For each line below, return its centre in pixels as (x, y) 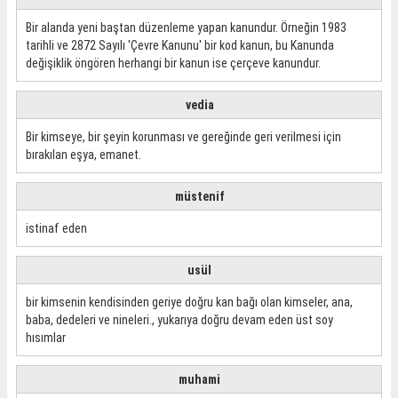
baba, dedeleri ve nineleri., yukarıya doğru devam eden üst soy (179, 320)
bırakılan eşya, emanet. (84, 155)
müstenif (199, 196)
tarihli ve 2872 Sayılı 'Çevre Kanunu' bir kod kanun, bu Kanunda (180, 45)
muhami (199, 379)
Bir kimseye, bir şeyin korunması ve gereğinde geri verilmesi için (183, 137)
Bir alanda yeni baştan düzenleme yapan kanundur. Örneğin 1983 (186, 28)
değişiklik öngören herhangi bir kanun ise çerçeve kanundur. (173, 63)
